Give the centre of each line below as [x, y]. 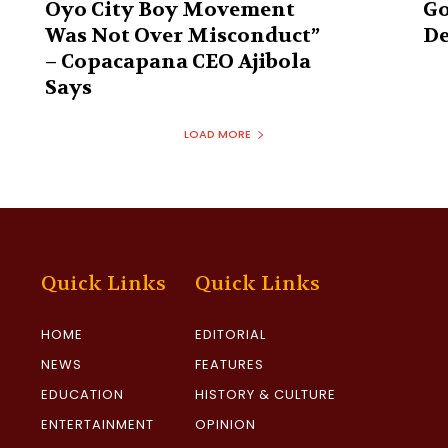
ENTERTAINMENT [98, 425]
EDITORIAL [231, 335]
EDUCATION [83, 395]
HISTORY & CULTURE [266, 395]
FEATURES [230, 365]
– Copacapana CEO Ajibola [177, 62]
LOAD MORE [217, 134]
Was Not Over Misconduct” [182, 36]
